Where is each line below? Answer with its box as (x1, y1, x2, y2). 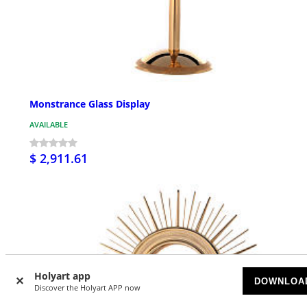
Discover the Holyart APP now (34, 282, 140, 293)
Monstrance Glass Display (29, 97, 150, 110)
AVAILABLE (29, 119, 68, 130)
